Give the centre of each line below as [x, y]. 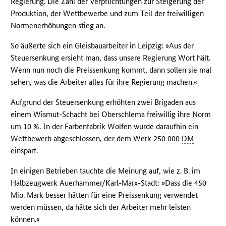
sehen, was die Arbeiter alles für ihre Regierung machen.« [104, 82]
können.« [25, 219]
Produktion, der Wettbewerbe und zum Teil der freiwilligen [107, 14]
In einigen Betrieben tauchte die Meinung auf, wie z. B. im [106, 171]
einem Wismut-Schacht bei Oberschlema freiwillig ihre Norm [111, 115]
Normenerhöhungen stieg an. [58, 26]
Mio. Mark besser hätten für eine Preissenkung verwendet [104, 195]
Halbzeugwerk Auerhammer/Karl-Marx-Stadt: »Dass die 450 [109, 183]
